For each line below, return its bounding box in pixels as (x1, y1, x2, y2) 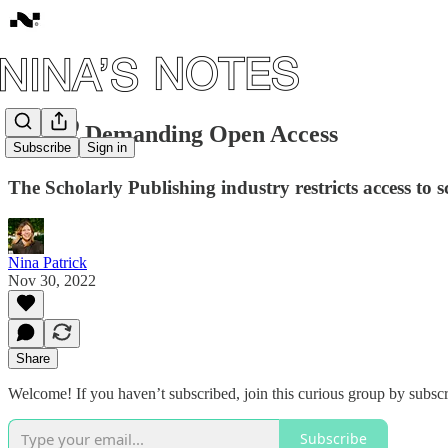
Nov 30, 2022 (8, 271, 96, 289)
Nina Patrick (8, 253, 87, 271)
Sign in (87, 140, 127, 156)
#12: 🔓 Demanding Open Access (8, 120, 338, 147)
